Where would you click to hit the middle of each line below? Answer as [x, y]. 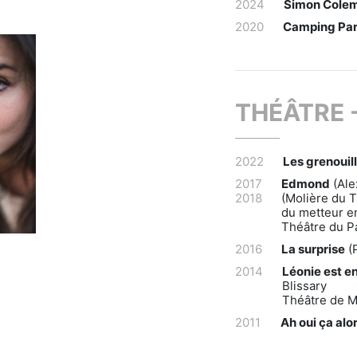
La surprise [313, 249]
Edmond [306, 184]
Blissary [304, 286]
